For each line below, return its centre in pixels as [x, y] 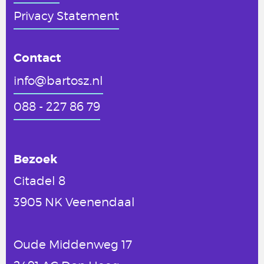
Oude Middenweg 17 [73, 244]
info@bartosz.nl [59, 80]
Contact [38, 58]
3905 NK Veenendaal [75, 201]
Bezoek [36, 159]
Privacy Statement [67, 16]
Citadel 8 [40, 180]
